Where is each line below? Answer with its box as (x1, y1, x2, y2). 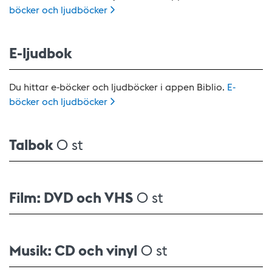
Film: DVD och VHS (9, 186, 133, 206)
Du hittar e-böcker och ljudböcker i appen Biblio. (9, 80, 225, 93)
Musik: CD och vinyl (9, 239, 137, 259)
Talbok (9, 134, 53, 154)
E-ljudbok (9, 42, 72, 62)
